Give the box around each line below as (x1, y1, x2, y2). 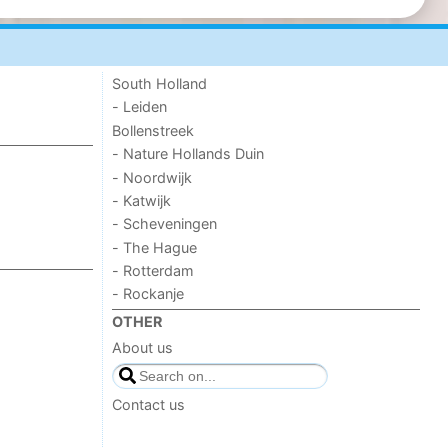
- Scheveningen (112, 215, 218, 233)
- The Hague (112, 238, 198, 256)
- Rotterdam (112, 262, 195, 280)
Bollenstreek (112, 121, 195, 139)
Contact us (112, 395, 186, 413)
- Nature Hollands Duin (112, 145, 265, 163)
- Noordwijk (112, 168, 193, 186)
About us (112, 339, 174, 357)
